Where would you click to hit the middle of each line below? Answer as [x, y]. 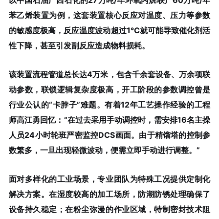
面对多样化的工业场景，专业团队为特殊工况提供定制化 [109, 179]
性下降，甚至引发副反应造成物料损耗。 [79, 46]
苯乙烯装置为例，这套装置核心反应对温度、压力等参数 [109, 15]
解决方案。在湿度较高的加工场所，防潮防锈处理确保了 [109, 194]
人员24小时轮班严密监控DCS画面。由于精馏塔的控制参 [109, 135]
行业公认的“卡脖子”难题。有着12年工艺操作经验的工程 [109, 105]
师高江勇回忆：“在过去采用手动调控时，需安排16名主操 [109, 120]
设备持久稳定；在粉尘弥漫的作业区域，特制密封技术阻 [109, 209]
